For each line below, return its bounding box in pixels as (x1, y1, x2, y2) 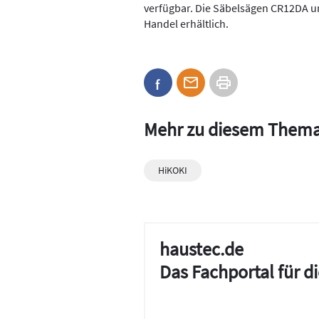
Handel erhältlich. (144, 16, 229, 31)
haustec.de (159, 237, 244, 261)
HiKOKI (158, 164, 187, 177)
